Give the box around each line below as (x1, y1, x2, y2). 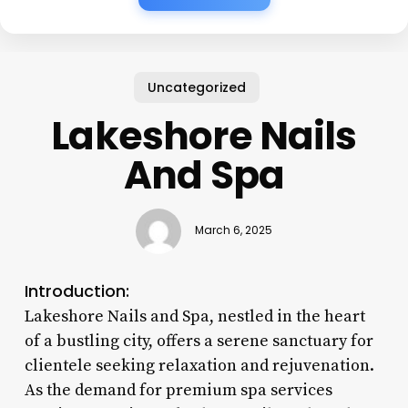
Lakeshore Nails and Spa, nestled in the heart (24, 305, 365, 327)
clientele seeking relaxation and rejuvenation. (24, 354, 374, 376)
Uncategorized (148, 77, 247, 97)
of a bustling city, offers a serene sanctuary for (24, 330, 373, 352)
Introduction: (24, 279, 129, 302)
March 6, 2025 (194, 223, 272, 239)
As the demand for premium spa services (24, 379, 332, 401)
